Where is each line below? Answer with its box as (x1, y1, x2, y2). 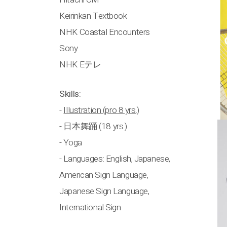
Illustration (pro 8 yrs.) (63, 103, 139, 117)
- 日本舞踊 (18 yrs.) (59, 120, 127, 133)
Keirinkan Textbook (59, 9, 127, 22)
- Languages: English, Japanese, (59, 152, 170, 165)
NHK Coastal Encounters (59, 25, 150, 39)
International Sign (59, 201, 121, 214)
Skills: (59, 87, 81, 100)
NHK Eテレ (59, 58, 101, 71)
